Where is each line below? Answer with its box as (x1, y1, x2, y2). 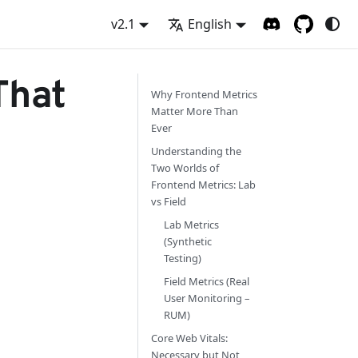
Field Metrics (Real (164, 274, 249, 288)
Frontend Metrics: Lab (151, 177, 256, 192)
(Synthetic (164, 234, 212, 249)
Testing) (164, 251, 201, 265)
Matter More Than (151, 104, 238, 118)
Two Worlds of (151, 161, 219, 175)
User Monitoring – (164, 291, 249, 305)
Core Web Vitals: (151, 331, 228, 345)
